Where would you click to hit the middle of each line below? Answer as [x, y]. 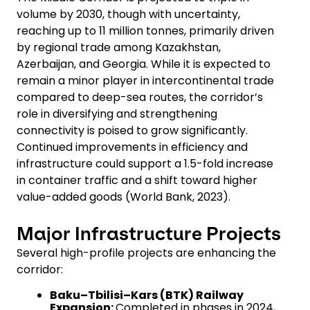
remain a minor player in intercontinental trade [145, 80]
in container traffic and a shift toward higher [137, 180]
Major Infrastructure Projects [149, 233]
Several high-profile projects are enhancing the [146, 253]
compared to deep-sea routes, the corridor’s [140, 97]
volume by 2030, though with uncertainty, [128, 14]
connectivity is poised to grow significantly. [132, 130]
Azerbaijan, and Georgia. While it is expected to [144, 64]
